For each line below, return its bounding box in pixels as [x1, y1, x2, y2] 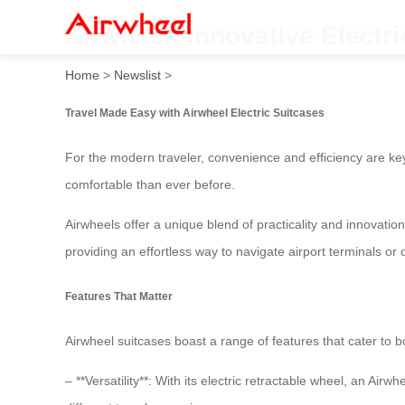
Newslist [114, 67, 161, 82]
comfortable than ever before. [65, 177, 235, 193]
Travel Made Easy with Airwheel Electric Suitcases [65, 106, 325, 118]
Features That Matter [65, 289, 173, 302]
